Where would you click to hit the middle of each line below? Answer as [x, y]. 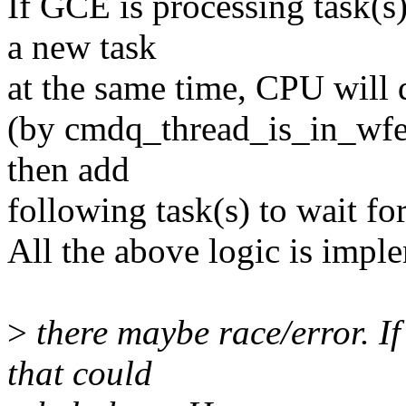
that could [80, 373]
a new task [82, 47]
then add [68, 169]
